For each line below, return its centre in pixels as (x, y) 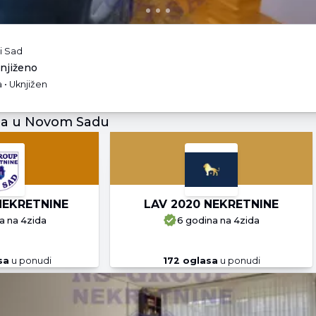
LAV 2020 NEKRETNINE (212, 204)
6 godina (198, 220)
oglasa (199, 261)
